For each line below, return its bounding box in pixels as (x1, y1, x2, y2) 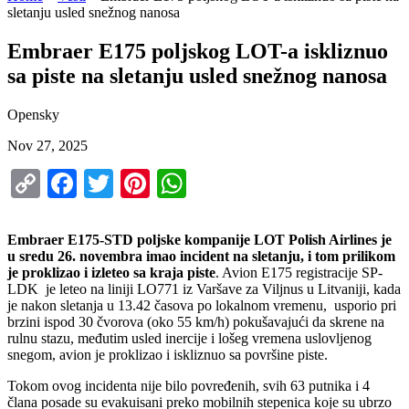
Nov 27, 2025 (7, 138, 88, 154)
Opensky (7, 107, 59, 123)
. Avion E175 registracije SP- (215, 265, 383, 281)
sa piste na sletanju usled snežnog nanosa (7, 64, 387, 89)
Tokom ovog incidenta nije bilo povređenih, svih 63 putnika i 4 (7, 378, 370, 394)
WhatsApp (186, 167, 310, 201)
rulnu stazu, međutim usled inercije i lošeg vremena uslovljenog (7, 330, 372, 347)
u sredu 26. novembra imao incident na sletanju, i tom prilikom (7, 248, 395, 265)
